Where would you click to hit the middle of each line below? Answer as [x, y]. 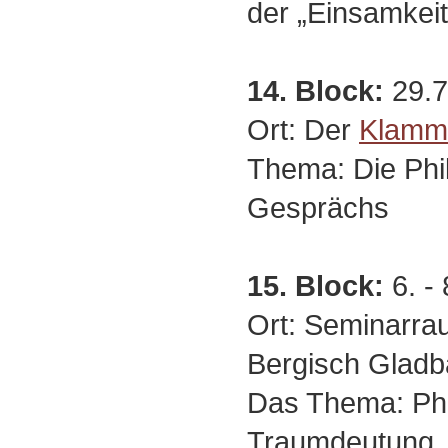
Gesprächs [318, 207]
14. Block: [315, 90]
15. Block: [315, 285]
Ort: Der [303, 129]
